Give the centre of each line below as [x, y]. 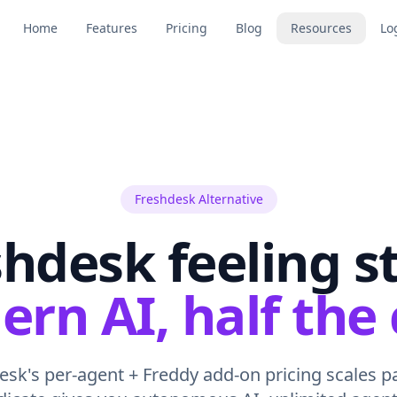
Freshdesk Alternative [198, 199]
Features [112, 28]
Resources [321, 28]
